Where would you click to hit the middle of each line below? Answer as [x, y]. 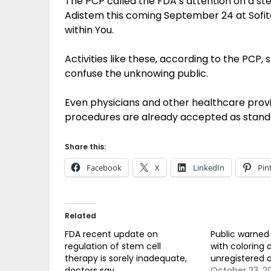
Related [80, 216]
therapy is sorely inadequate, [126, 258]
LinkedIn [209, 168]
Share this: [85, 147]
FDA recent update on [111, 234]
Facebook [104, 168]
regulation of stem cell [113, 246]
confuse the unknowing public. [136, 73]
